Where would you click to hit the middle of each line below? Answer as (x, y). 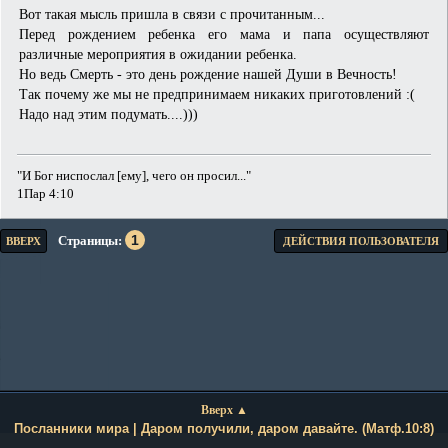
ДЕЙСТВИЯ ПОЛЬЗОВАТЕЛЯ (361, 241)
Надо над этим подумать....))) (108, 113)
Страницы (88, 240)
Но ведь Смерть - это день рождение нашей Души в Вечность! (208, 73)
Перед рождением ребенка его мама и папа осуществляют (224, 33)
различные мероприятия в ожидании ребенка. (158, 53)
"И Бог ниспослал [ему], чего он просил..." (134, 176)
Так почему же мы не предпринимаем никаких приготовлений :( (217, 93)
